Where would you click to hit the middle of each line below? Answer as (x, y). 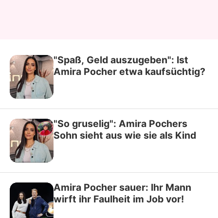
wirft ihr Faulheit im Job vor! (119, 199)
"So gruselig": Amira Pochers (120, 124)
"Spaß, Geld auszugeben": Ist (121, 60)
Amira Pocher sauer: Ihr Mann (122, 187)
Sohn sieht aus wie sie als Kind (125, 135)
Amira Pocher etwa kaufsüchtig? (129, 72)
